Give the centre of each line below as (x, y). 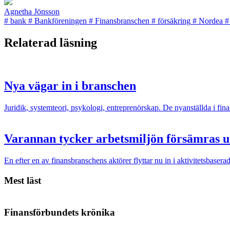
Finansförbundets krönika (60, 213)
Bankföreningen (61, 21)
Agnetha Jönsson (32, 11)
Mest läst (23, 180)
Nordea (211, 21)
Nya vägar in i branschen (70, 86)
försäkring (174, 21)
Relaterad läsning (51, 42)
